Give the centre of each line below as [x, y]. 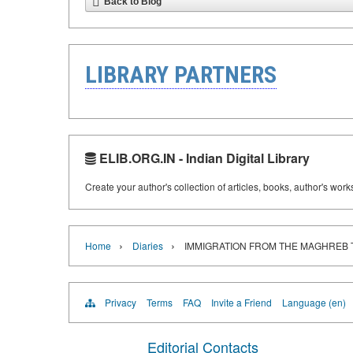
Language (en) [314, 302]
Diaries [148, 245]
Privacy [121, 302]
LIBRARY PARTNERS [181, 74]
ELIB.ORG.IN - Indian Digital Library [203, 158]
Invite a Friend [242, 302]
